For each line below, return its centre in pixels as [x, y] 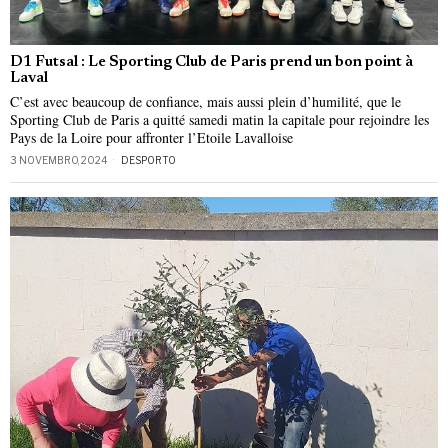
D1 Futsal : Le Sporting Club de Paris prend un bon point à [211, 63]
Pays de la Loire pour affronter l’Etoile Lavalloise [151, 138]
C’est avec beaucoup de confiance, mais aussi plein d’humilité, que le [205, 102]
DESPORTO [148, 160]
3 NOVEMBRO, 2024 [59, 160]
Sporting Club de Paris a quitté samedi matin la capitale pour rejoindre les [219, 120]
